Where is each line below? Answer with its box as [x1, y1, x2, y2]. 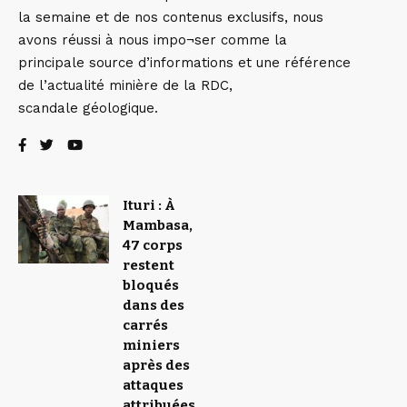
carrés [123, 317, 168, 333]
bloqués [123, 277, 179, 293]
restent [123, 257, 174, 273]
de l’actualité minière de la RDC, [18, 77, 233, 94]
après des [123, 357, 190, 373]
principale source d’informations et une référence [18, 55, 351, 71]
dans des [123, 297, 184, 313]
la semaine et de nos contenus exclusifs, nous [18, 9, 323, 25]
